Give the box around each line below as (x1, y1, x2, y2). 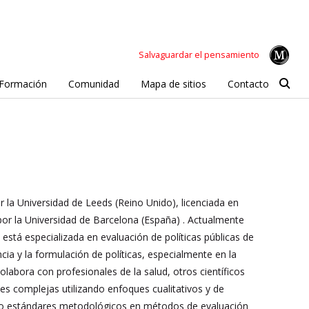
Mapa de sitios (140, 77, 206, 90)
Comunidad (68, 77, 119, 90)
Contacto (227, 77, 269, 90)
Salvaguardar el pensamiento (139, 48, 259, 61)
